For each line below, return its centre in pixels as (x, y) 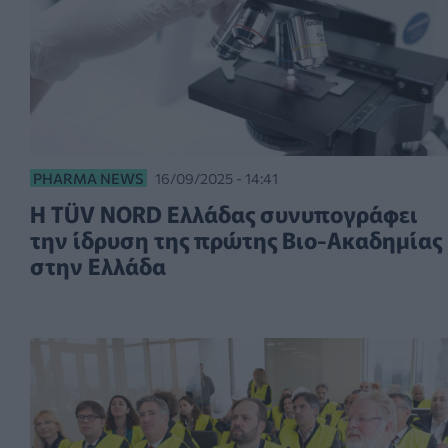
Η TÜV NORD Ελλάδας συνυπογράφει (224, 213)
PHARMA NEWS (88, 178)
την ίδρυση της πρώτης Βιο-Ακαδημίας (236, 239)
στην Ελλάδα (98, 265)
